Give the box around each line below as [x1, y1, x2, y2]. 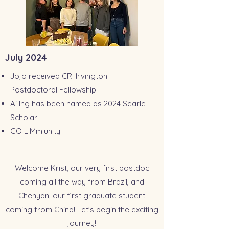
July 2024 [5, 52, 47, 63]
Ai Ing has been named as [10, 99, 104, 108]
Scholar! [10, 112, 39, 122]
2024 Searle [104, 99, 146, 108]
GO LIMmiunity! [10, 126, 62, 136]
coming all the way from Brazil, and [19, 177, 144, 187]
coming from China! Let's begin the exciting [5, 204, 158, 214]
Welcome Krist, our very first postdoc [14, 163, 149, 173]
